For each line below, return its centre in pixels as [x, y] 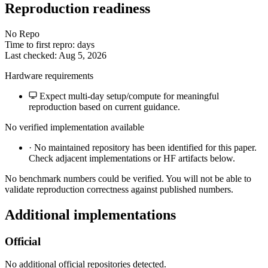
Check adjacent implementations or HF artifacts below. [132, 158]
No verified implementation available [74, 127]
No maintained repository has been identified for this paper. [144, 147]
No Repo [22, 33]
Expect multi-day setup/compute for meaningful [128, 96]
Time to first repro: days [50, 44]
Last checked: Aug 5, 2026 [56, 55]
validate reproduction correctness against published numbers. [119, 189]
